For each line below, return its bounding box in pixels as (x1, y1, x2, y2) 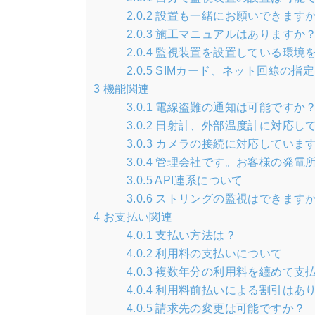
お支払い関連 (100, 210, 173, 223)
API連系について (152, 174, 243, 186)
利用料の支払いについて (152, 247, 283, 259)
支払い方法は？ (152, 229, 237, 241)
